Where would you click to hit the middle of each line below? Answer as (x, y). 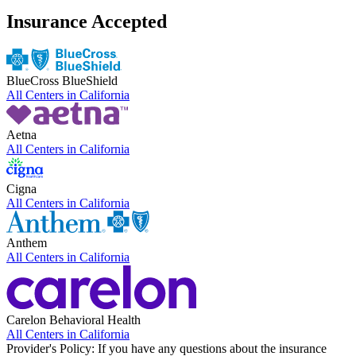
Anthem (27, 243)
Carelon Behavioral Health (74, 320)
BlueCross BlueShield (62, 81)
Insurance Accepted (87, 22)
